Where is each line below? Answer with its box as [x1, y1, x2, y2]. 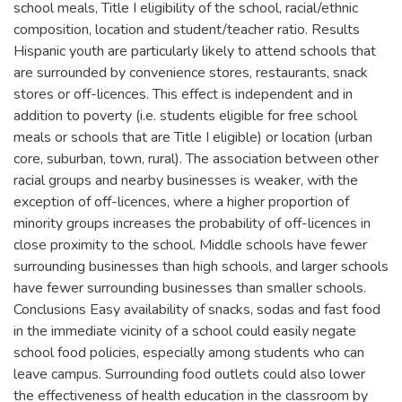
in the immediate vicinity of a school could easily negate [13, 320, 356, 341]
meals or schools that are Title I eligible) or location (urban [13, 127, 372, 147]
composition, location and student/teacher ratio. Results [13, 19, 360, 39]
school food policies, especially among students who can [13, 342, 364, 363]
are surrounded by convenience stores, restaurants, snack [13, 62, 368, 83]
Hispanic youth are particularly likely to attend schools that [13, 40, 376, 61]
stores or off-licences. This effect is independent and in [13, 83, 353, 104]
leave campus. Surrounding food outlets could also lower [13, 363, 365, 384]
